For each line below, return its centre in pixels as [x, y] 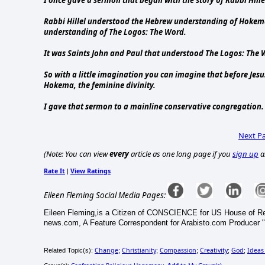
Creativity [214, 251]
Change [106, 251]
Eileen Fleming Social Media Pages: [105, 195]
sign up [245, 153]
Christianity [139, 251]
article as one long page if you [181, 153]
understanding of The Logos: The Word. [115, 32]
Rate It [54, 171]
